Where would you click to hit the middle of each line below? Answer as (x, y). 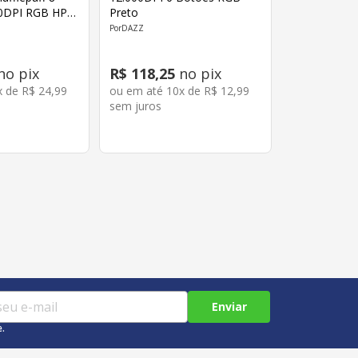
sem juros (136, 106)
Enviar (229, 306)
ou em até (138, 91)
